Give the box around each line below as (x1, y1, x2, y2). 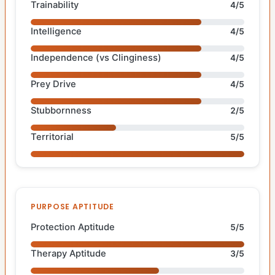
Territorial (31, 131, 74, 142)
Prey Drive (31, 78, 76, 90)
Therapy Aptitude (31, 247, 106, 259)
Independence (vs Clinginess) (31, 52, 161, 63)
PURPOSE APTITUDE (31, 201, 114, 212)
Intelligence (31, 25, 82, 37)
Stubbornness (31, 104, 91, 116)
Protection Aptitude (31, 221, 115, 233)
